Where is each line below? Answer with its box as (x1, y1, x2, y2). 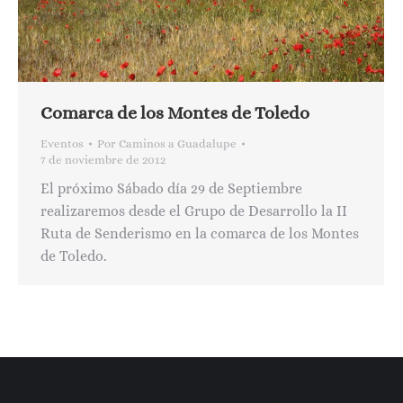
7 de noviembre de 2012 (40, 153, 166, 167)
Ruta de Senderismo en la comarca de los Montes (40, 225, 359, 243)
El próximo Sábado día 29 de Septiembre (40, 180, 302, 198)
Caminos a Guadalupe (119, 137, 237, 151)
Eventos (40, 137, 84, 151)
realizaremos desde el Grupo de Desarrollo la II (40, 202, 347, 220)
